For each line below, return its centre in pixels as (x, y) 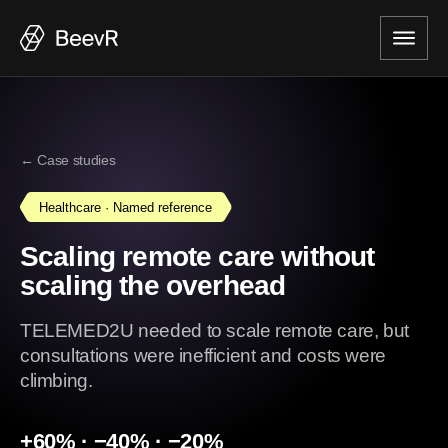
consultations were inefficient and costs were (203, 355)
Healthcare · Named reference (126, 207)
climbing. (56, 380)
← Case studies (68, 160)
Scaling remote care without (197, 256)
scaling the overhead (153, 285)
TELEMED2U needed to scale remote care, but (215, 330)
